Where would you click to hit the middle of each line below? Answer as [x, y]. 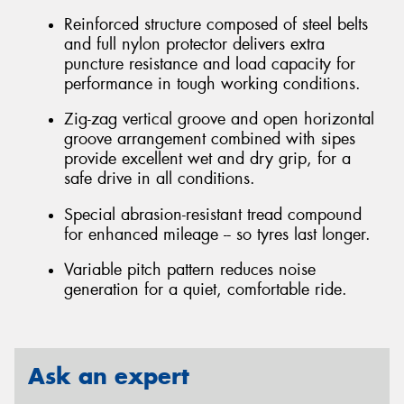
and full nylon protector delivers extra [194, 44]
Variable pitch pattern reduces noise [190, 270]
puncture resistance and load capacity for [210, 64]
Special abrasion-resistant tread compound [213, 214]
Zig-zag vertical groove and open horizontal [219, 119]
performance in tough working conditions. [212, 83]
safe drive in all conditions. [160, 179]
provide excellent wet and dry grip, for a [207, 159]
